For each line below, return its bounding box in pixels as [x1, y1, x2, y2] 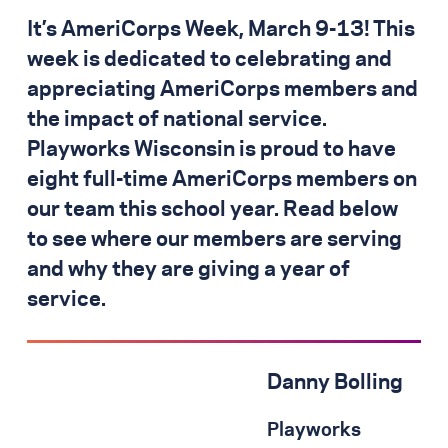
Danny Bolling [267, 373, 403, 394]
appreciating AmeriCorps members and [27, 80, 418, 101]
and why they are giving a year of [27, 260, 350, 281]
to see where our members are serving [27, 230, 402, 251]
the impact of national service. [27, 110, 327, 131]
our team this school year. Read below [27, 200, 398, 221]
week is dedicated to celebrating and [27, 50, 392, 71]
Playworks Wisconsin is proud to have [27, 140, 396, 161]
